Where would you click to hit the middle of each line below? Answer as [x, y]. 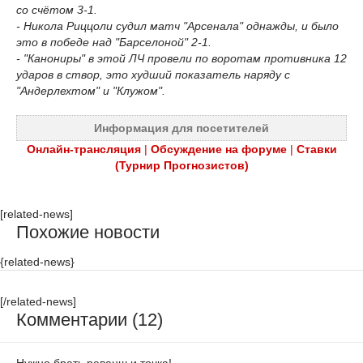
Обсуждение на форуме [218, 149]
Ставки [316, 149]
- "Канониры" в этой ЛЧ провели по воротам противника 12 [181, 59]
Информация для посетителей [181, 128]
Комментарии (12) [90, 320]
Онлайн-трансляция [83, 149]
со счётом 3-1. [57, 10]
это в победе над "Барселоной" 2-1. [114, 43]
